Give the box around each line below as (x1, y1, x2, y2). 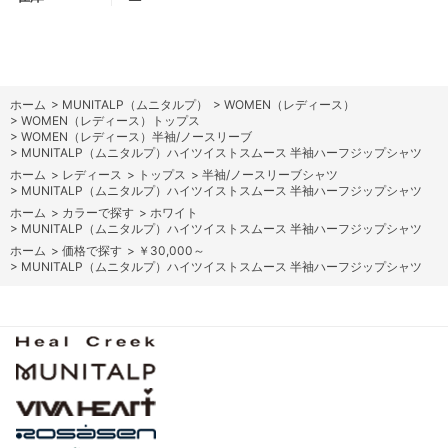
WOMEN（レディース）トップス (21, 112, 200, 128)
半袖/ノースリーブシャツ (202, 166, 338, 182)
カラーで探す (62, 204, 134, 220)
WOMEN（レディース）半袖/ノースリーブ (21, 128, 252, 144)
